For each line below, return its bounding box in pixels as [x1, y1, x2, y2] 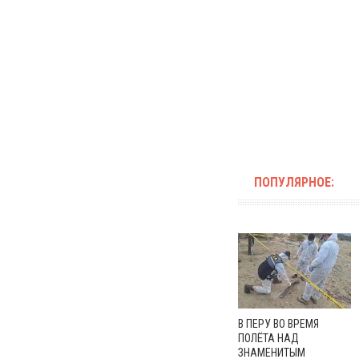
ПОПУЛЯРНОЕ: [254, 174, 334, 190]
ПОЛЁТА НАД [238, 331, 299, 345]
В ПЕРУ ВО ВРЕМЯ [238, 317, 319, 330]
